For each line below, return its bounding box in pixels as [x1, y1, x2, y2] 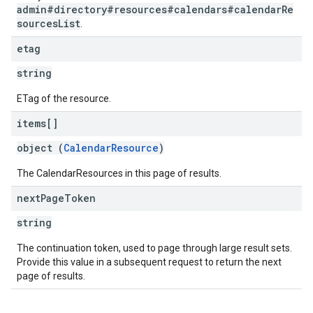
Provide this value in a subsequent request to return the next [17, 256, 282, 268]
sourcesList [17, 17, 80, 30]
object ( [17, 141, 64, 154]
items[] [17, 117, 58, 130]
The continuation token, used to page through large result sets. [17, 242, 292, 254]
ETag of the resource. [17, 93, 111, 104]
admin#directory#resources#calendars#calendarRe [17, 3, 293, 16]
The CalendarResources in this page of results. [17, 168, 221, 179]
